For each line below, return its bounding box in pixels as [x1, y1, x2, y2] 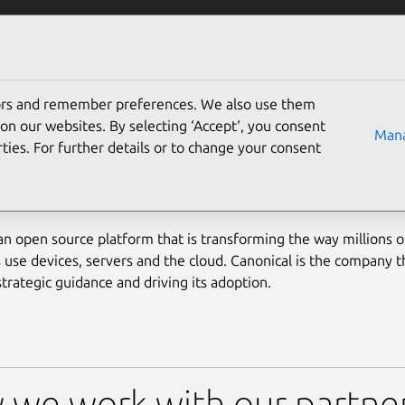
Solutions [31, 17, 90, 33]
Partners [133, 17, 189, 33]
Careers [231, 17, 282, 33]
